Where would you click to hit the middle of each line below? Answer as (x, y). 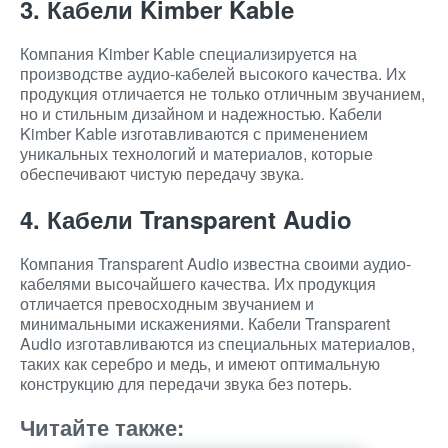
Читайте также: (102, 427)
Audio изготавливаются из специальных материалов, (217, 343)
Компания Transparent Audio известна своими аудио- (215, 263)
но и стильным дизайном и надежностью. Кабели (201, 113)
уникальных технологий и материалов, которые (196, 153)
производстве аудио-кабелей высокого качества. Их (213, 73)
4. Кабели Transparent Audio (186, 219)
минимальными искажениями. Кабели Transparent (205, 323)
